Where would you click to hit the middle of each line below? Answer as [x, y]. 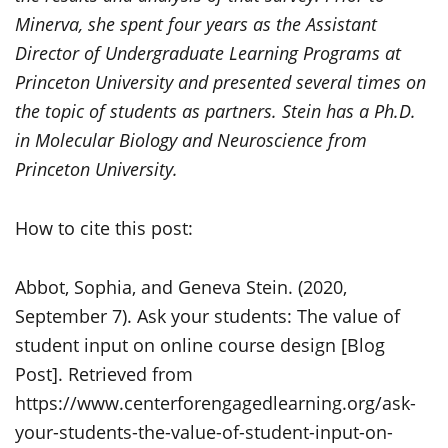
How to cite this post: [104, 227]
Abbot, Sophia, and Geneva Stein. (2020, [181, 286]
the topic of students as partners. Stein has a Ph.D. [215, 110]
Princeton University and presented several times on [220, 81]
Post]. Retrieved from [104, 373]
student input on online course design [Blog [200, 344]
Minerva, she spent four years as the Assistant [196, 23]
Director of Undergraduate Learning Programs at [208, 52]
